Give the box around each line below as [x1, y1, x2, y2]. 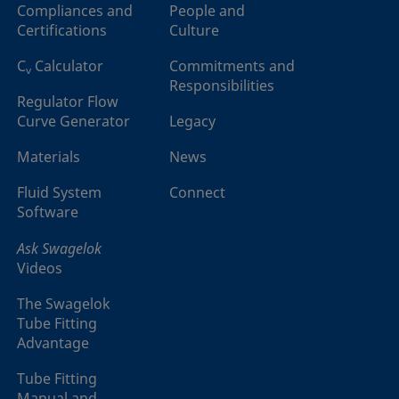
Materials [17, 146, 80, 168]
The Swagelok [17, 293, 110, 315]
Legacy [169, 110, 216, 133]
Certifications [17, 20, 107, 42]
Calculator [31, 55, 103, 77]
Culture [169, 20, 219, 42]
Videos [17, 257, 62, 280]
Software [17, 201, 78, 224]
